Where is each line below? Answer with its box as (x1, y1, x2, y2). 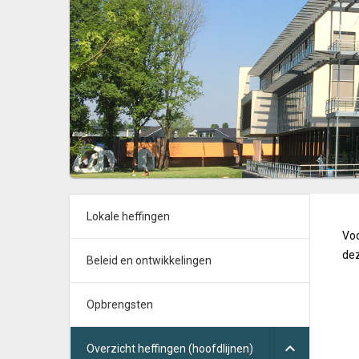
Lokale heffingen (87, 210, 170, 223)
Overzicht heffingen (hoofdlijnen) (87, 342, 253, 355)
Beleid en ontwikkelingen (87, 254, 212, 267)
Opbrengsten (87, 298, 153, 311)
